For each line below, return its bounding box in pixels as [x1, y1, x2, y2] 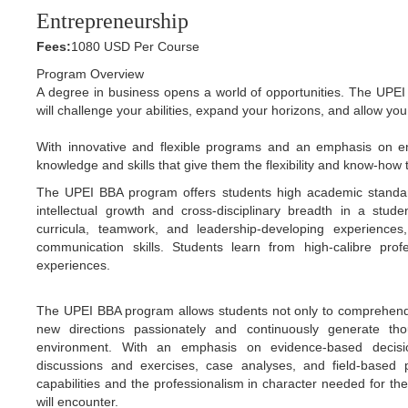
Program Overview [36, 66, 145, 82]
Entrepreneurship [36, 9, 189, 34]
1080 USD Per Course [71, 39, 200, 55]
